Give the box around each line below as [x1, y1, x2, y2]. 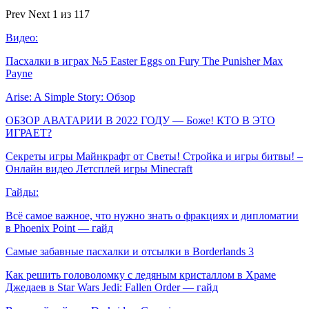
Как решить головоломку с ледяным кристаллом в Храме [6, 268, 276, 281]
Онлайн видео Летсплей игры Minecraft [6, 162, 192, 175]
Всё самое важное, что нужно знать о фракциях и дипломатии [6, 209, 299, 221]
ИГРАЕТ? [6, 126, 52, 139]
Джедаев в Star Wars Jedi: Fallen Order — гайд [6, 281, 218, 293]
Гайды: [6, 186, 39, 198]
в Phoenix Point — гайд [6, 221, 113, 234]
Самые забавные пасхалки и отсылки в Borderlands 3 [6, 245, 254, 257]
